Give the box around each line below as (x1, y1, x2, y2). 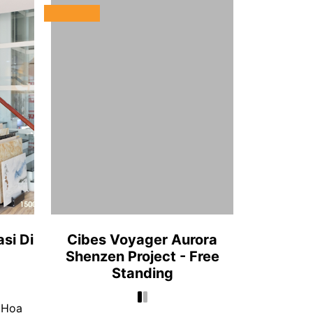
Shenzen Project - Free (65, 248, 219, 265)
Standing (111, 265, 173, 282)
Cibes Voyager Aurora (67, 231, 217, 248)
